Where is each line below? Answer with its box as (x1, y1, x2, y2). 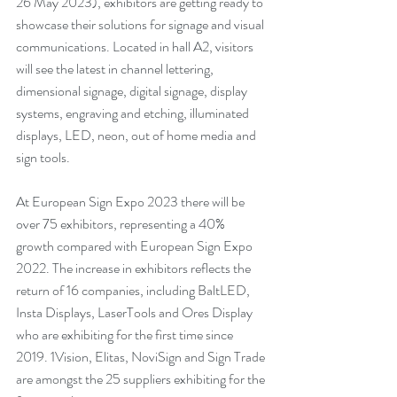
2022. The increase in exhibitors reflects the (16, 258, 253, 278)
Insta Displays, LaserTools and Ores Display (16, 302, 255, 323)
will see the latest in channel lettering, (16, 58, 216, 79)
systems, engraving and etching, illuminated (16, 103, 252, 123)
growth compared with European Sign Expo (16, 236, 255, 256)
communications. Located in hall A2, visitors (16, 36, 256, 57)
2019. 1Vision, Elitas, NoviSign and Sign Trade (16, 346, 268, 367)
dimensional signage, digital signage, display (16, 81, 250, 101)
